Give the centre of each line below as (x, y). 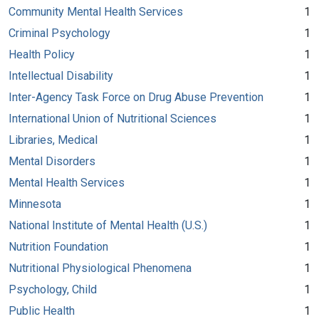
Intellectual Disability (61, 75)
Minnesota (35, 204)
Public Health (42, 310)
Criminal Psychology (59, 33)
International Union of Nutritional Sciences (113, 118)
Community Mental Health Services (96, 11)
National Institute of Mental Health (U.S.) (108, 225)
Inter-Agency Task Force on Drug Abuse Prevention (136, 97)
